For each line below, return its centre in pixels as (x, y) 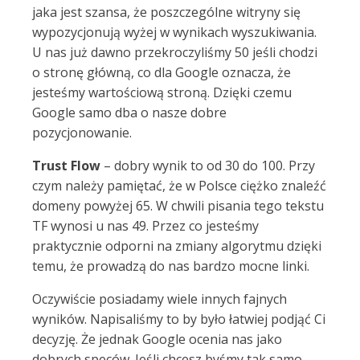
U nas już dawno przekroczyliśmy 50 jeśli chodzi (175, 52)
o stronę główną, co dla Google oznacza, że (162, 72)
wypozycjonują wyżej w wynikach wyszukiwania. (174, 32)
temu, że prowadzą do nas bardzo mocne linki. (171, 266)
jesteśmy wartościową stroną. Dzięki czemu (162, 92)
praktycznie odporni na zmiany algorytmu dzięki (177, 246)
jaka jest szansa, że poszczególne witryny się (166, 12)
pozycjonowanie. (82, 133)
